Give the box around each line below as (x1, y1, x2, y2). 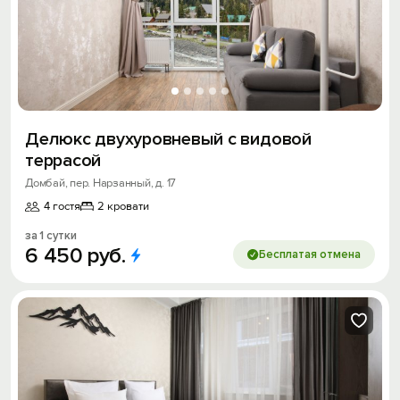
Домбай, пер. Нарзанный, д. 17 (25, 176, 177, 191)
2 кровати (97, 199, 149, 214)
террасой (25, 150, 102, 172)
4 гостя (44, 199, 80, 214)
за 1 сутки (25, 229, 77, 244)
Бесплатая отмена (259, 247, 361, 262)
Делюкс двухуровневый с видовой (25, 129, 312, 151)
